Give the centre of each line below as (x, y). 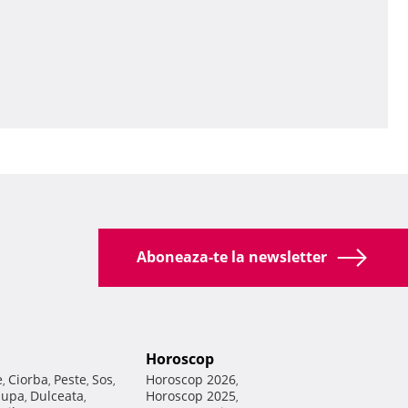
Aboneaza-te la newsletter (234, 257)
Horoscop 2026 (191, 380)
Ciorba (28, 380)
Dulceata (57, 396)
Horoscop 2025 (191, 396)
